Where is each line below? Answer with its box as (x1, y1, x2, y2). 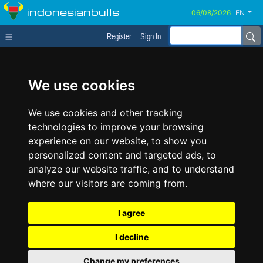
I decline (114, 232, 149, 242)
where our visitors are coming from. (28, 177, 187, 189)
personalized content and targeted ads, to (28, 149, 216, 161)
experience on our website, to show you (28, 135, 207, 147)
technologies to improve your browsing (28, 121, 204, 133)
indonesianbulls (27, 4, 119, 18)
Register (107, 32, 131, 41)
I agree (118, 208, 145, 218)
